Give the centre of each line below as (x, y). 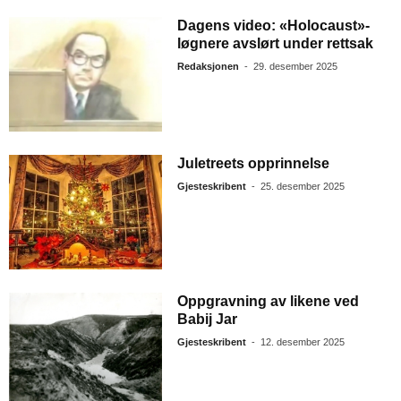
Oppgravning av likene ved (269, 302)
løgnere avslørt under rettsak (276, 44)
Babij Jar (208, 320)
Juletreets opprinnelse (254, 164)
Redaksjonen (209, 67)
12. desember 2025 (303, 342)
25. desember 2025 (303, 187)
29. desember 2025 (296, 67)
